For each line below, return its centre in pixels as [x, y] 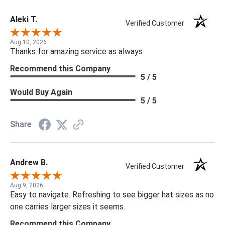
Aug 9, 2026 [27, 185]
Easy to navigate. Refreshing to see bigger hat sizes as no [112, 194]
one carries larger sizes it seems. [68, 206]
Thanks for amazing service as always [76, 51]
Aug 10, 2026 [28, 42]
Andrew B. [29, 162]
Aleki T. [24, 19]
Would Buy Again [41, 92]
